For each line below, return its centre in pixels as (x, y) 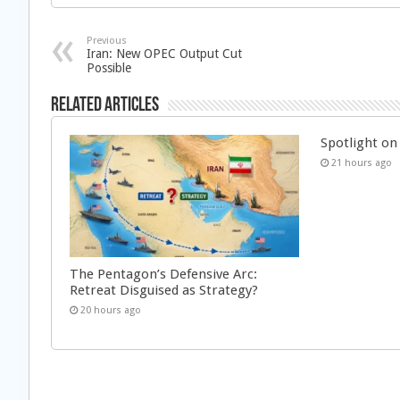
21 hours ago (362, 163)
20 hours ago (111, 310)
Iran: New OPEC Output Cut (164, 54)
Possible (109, 68)
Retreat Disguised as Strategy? (164, 290)
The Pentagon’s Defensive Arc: (163, 274)
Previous (107, 41)
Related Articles (105, 106)
